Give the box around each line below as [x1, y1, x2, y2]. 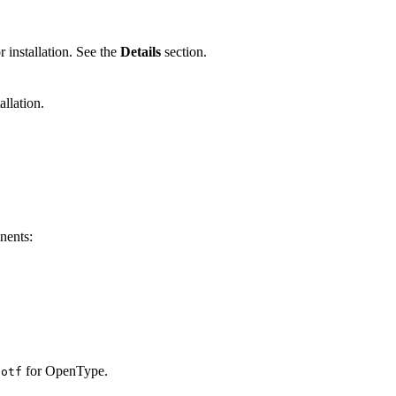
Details [120, 43, 161, 59]
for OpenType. [22, 363, 108, 379]
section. [161, 43, 207, 59]
